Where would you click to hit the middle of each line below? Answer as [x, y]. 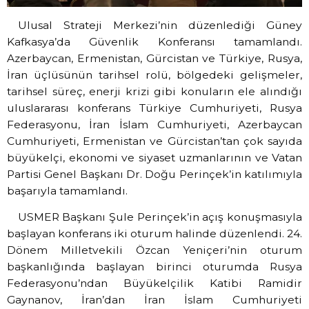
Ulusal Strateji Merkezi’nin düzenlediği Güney [160, 25]
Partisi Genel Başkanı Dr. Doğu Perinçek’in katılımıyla [154, 174]
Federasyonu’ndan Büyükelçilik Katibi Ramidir [154, 283]
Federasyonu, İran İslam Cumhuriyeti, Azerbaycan [154, 124]
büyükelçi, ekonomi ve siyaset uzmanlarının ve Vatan [154, 157]
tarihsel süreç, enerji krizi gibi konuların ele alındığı [154, 91]
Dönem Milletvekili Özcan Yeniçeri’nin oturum [154, 250]
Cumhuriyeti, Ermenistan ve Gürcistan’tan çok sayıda [154, 141]
